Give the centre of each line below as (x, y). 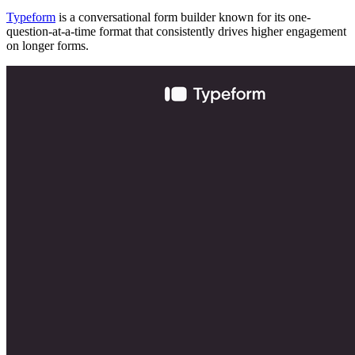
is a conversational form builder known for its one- (183, 17)
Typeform (31, 17)
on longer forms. (48, 46)
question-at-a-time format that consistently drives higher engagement (176, 32)
